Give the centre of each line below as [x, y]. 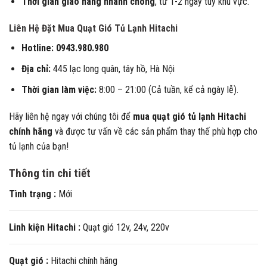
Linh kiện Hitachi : [45, 227]
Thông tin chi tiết [51, 173]
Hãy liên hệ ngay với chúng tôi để [71, 117]
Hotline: [37, 48]
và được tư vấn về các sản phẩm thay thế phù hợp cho [155, 132]
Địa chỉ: [36, 69]
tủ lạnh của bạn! [39, 147]
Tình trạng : [32, 194]
